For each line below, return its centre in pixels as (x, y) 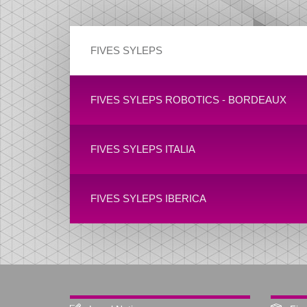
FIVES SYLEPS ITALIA (143, 149)
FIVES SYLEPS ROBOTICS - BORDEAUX (188, 100)
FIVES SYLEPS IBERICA (148, 198)
